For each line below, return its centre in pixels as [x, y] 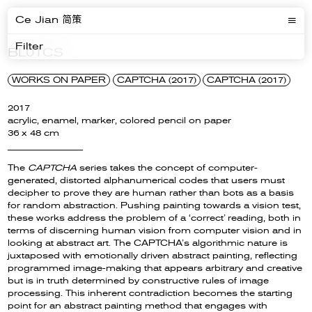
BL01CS [36, 53]
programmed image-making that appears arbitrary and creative [155, 268]
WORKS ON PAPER [59, 80]
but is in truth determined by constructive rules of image [139, 280]
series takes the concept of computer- [167, 167]
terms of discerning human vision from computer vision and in [155, 230]
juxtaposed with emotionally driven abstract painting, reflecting [153, 255]
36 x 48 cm [34, 133]
